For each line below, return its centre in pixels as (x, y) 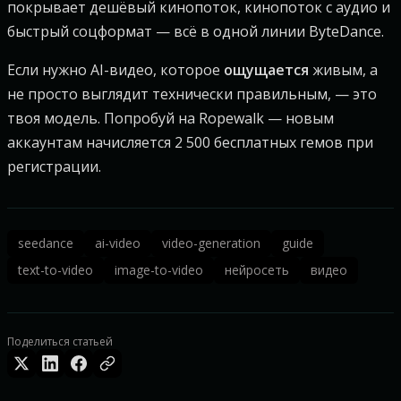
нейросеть (257, 270)
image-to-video (159, 270)
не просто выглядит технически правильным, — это (192, 94)
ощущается (266, 70)
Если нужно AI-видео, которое (115, 70)
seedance (46, 243)
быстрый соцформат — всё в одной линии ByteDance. (196, 31)
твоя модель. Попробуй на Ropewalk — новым (171, 118)
